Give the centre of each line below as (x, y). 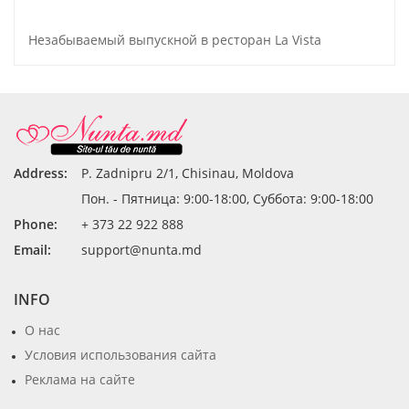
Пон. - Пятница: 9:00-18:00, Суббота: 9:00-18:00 (227, 199)
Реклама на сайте (80, 379)
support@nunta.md (142, 250)
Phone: (36, 224)
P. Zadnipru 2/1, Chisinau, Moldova (188, 173)
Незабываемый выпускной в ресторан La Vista (175, 40)
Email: (32, 250)
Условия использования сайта (121, 355)
